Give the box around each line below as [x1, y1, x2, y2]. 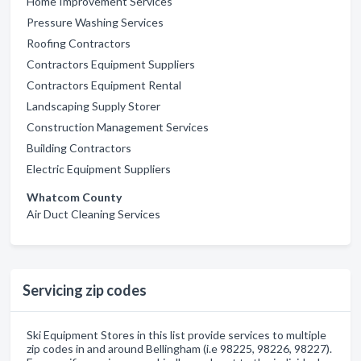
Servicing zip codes [23, 281, 147, 299]
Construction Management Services [27, 120, 209, 134]
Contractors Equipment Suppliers [27, 57, 195, 71]
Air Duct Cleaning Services [27, 207, 160, 221]
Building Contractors [27, 141, 131, 155]
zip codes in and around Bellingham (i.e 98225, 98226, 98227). [27, 342, 332, 355]
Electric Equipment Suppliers [27, 162, 171, 176]
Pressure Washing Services [27, 15, 164, 29]
